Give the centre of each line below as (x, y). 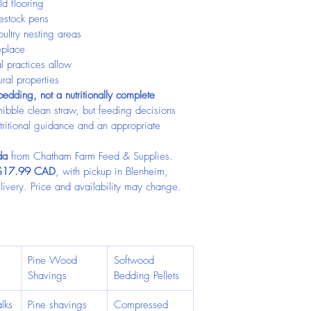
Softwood (136, 260)
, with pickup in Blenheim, (114, 171)
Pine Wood (54, 260)
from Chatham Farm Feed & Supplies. (92, 156)
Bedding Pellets (146, 276)
